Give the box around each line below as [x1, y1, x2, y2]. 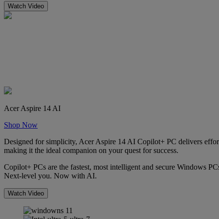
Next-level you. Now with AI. [4, 171, 97, 180]
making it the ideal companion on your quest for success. [4, 146, 178, 154]
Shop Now [4, 120, 38, 129]
